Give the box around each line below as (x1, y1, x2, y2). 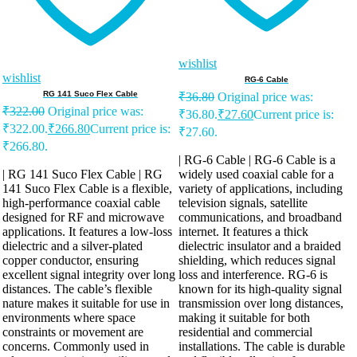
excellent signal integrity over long (2, 268, 175, 282)
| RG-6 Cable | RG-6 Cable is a (178, 153, 335, 167)
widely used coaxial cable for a (178, 167, 334, 182)
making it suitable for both (178, 311, 310, 325)
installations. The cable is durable (178, 339, 345, 354)
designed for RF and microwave (2, 210, 164, 225)
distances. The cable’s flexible (2, 282, 152, 296)
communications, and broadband (178, 210, 342, 225)
